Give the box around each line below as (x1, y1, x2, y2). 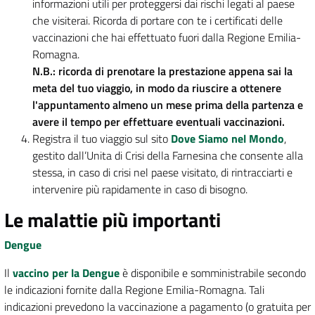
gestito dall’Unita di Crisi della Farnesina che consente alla (32, 147, 303, 165)
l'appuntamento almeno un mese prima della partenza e (32, 96, 303, 114)
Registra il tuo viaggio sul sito (32, 130, 171, 148)
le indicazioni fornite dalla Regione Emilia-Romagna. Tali (4, 281, 264, 299)
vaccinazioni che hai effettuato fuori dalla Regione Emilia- (32, 29, 301, 46)
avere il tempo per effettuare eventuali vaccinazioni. (32, 113, 285, 131)
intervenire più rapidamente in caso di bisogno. (32, 181, 247, 198)
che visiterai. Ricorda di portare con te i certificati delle (32, 12, 283, 30)
